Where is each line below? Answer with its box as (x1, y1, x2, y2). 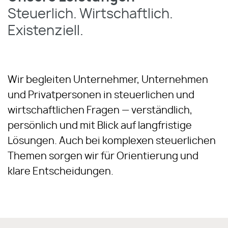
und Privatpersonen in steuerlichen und (8, 91, 194, 100)
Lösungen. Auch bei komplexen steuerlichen (8, 136, 216, 146)
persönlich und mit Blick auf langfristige (8, 121, 192, 131)
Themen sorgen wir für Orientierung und (8, 152, 198, 161)
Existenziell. (8, 24, 83, 38)
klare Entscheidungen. (8, 167, 113, 177)
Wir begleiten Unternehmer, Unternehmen (8, 75, 208, 85)
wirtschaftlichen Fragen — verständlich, (8, 106, 192, 116)
